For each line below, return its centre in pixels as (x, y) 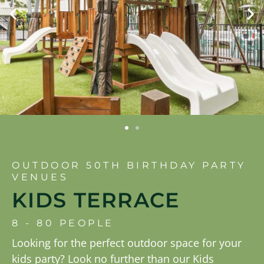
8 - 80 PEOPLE (63, 223)
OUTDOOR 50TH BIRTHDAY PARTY (129, 166)
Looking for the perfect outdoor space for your (127, 243)
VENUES (40, 177)
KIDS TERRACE (96, 200)
